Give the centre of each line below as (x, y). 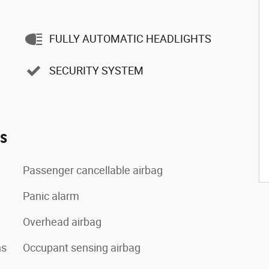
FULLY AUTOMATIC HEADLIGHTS (130, 39)
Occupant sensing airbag (82, 247)
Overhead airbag (62, 222)
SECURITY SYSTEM (96, 71)
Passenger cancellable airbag (93, 170)
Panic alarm (51, 196)
